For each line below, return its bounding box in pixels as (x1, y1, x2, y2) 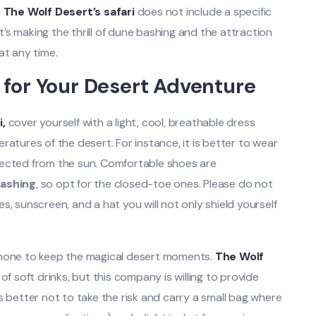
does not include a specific (134, 4, 272, 19)
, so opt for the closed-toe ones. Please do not (36, 176, 273, 191)
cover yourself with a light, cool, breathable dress (5, 114, 255, 130)
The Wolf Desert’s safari (3, 4, 135, 19)
